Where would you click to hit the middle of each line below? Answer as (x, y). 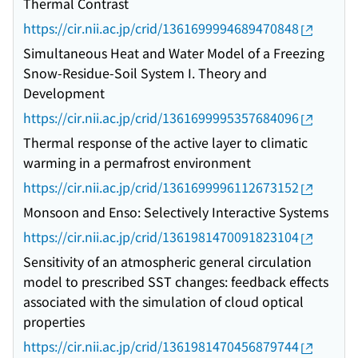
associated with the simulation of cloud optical (163, 302)
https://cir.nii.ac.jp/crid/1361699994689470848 (161, 28)
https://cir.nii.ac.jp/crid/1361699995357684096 (161, 118)
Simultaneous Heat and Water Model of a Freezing (174, 53)
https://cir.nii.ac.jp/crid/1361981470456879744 (161, 346)
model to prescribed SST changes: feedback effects (176, 282)
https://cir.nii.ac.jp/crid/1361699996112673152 (161, 187)
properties (54, 322)
